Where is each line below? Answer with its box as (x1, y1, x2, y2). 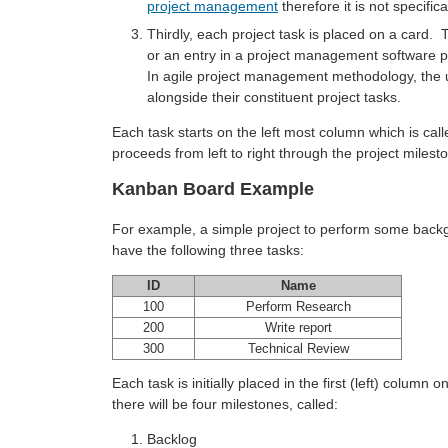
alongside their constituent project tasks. (147, 89, 401, 105)
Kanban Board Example (112, 179, 314, 199)
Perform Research (245, 300, 351, 314)
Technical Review (247, 342, 349, 356)
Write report (264, 321, 332, 335)
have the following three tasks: (112, 242, 304, 258)
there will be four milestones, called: (112, 395, 338, 412)
